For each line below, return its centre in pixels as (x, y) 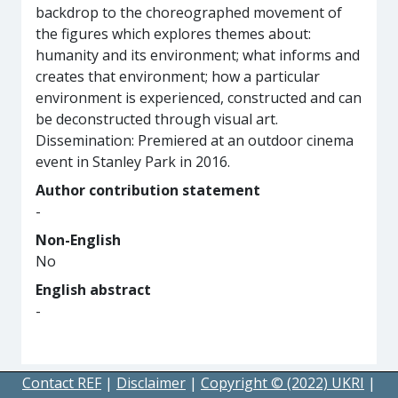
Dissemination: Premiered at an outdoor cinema (195, 140)
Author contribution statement (148, 190)
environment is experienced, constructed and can (199, 98)
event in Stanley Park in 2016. (133, 162)
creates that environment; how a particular (178, 76)
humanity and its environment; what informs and (198, 55)
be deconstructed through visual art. (157, 119)
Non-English (78, 240)
